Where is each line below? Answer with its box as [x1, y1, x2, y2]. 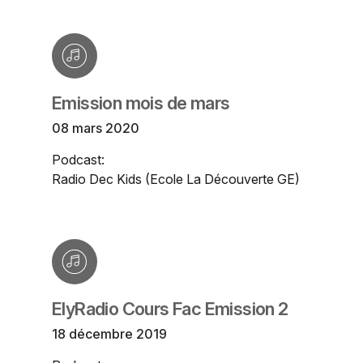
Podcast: [52, 152, 105, 169]
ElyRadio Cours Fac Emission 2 [52, 298, 288, 320]
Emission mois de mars [52, 92, 230, 114]
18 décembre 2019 [52, 326, 167, 343]
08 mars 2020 [52, 120, 139, 137]
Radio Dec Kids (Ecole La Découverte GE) [52, 171, 300, 188]
